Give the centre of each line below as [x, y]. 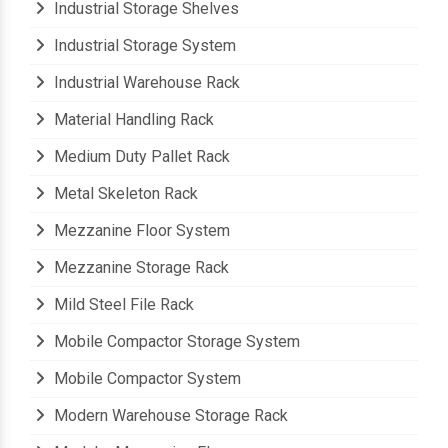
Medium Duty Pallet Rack [140, 157]
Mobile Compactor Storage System [175, 342]
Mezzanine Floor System [140, 231]
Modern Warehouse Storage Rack [169, 416]
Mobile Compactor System [145, 379]
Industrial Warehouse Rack [145, 83]
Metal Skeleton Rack [124, 194]
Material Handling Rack [132, 120]
